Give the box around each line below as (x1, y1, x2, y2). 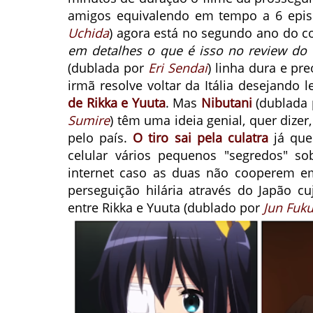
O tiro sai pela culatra (133, 129, 268, 146)
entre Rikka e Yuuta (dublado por (68, 199, 263, 216)
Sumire (68, 112, 110, 129)
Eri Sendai (147, 59, 208, 76)
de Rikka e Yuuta (68, 94, 166, 111)
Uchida (68, 24, 109, 41)
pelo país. (68, 129, 133, 146)
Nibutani (201, 94, 252, 111)
